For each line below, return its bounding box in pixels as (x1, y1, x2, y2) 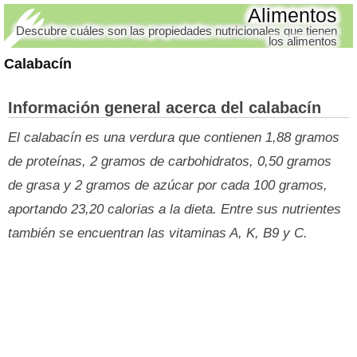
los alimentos (269, 34, 337, 48)
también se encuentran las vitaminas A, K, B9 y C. (8, 226, 308, 241)
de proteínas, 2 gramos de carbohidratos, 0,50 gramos (8, 154, 331, 169)
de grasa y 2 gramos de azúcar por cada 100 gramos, (8, 178, 328, 193)
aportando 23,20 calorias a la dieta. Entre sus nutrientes (8, 202, 341, 217)
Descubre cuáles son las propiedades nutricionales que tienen (16, 24, 337, 37)
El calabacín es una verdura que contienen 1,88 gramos (8, 130, 339, 145)
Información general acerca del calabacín (8, 99, 321, 116)
